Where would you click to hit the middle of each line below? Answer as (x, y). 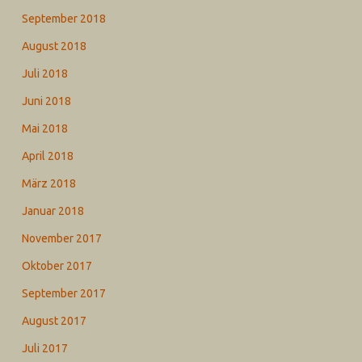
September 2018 (63, 19)
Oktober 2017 (57, 266)
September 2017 (63, 294)
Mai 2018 (44, 129)
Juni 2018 (46, 101)
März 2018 (48, 184)
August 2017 (54, 321)
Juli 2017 (44, 349)
